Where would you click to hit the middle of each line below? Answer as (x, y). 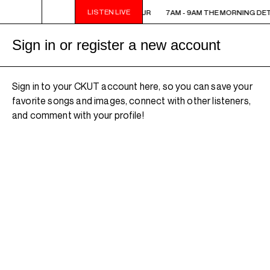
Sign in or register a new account (116, 45)
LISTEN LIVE (109, 12)
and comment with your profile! (78, 115)
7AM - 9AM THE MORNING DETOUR (88, 12)
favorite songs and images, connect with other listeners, (131, 101)
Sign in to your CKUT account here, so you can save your (132, 86)
